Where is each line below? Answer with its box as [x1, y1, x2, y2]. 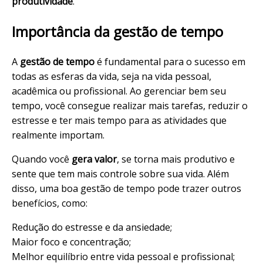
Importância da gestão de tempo [12, 21, 223, 41]
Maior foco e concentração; [12, 235, 131, 248]
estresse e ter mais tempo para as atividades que [12, 113, 227, 127]
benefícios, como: [12, 196, 87, 210]
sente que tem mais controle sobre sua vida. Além [12, 167, 229, 180]
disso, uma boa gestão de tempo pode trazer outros [12, 181, 241, 195]
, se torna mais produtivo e [117, 152, 235, 166]
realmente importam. [12, 128, 104, 141]
